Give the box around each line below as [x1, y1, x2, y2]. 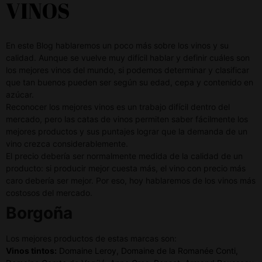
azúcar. [6, 89, 34, 100]
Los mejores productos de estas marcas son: [6, 233, 177, 244]
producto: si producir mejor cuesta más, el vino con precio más [6, 163, 246, 174]
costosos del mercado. [6, 188, 92, 198]
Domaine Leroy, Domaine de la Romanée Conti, [57, 246, 238, 256]
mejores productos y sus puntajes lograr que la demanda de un [6, 126, 247, 137]
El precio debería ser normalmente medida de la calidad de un [6, 151, 243, 161]
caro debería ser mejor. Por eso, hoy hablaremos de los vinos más [6, 175, 256, 186]
